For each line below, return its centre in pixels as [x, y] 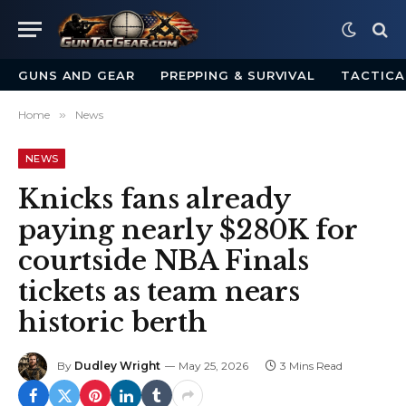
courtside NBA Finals [164, 261]
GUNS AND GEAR [77, 75]
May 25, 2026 [213, 366]
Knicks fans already [155, 199]
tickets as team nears [159, 292]
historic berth [113, 323]
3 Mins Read [311, 366]
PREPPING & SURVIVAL [238, 75]
